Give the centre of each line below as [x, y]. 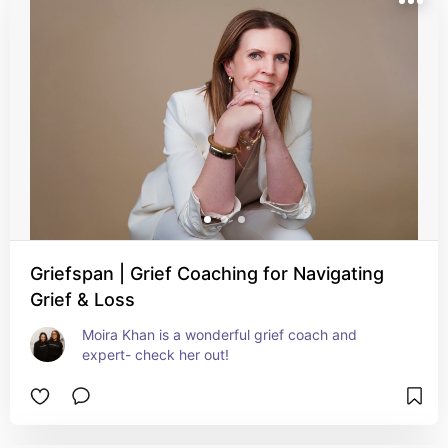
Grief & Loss [82, 299]
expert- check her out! [155, 354]
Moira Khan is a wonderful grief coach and [219, 334]
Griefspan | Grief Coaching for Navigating [207, 273]
